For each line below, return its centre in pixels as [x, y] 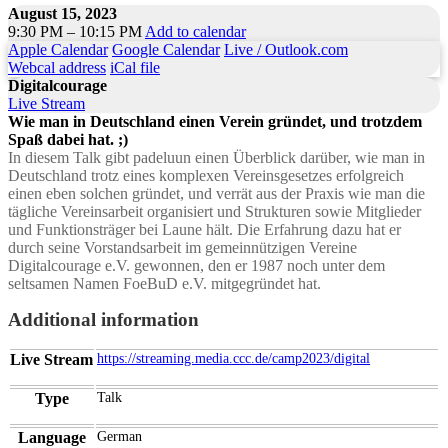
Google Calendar [166, 49]
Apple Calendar [58, 49]
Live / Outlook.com [286, 49]
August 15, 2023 [62, 13]
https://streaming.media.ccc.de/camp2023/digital [233, 358]
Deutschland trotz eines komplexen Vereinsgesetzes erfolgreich [206, 175]
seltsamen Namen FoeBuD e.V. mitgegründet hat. [164, 283]
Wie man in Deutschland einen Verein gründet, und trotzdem [215, 121]
